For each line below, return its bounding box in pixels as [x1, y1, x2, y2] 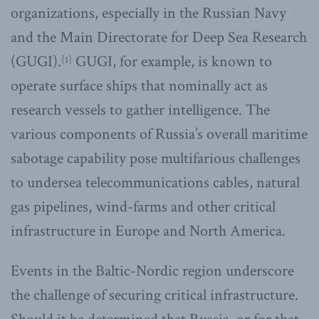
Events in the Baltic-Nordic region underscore [11, 260, 294, 281]
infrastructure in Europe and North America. [11, 220, 286, 241]
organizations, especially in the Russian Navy [11, 2, 286, 23]
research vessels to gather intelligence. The [11, 99, 270, 120]
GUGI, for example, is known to [72, 51, 272, 72]
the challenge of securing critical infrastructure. [11, 284, 298, 305]
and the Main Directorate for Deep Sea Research [11, 26, 307, 48]
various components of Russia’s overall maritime [11, 123, 308, 145]
